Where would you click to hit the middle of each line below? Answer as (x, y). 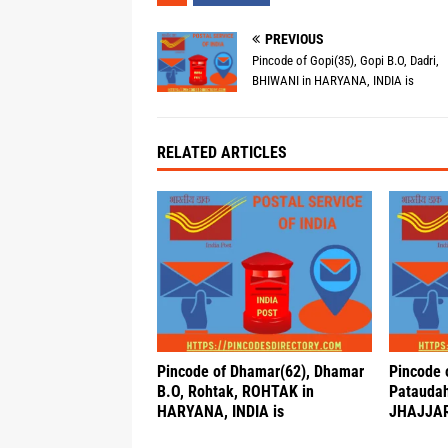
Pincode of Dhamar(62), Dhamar (260, 372)
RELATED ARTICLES (222, 153)
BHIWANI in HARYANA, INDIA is (333, 80)
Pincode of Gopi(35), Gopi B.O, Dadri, (345, 60)
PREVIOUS (294, 39)
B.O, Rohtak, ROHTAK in (235, 392)
